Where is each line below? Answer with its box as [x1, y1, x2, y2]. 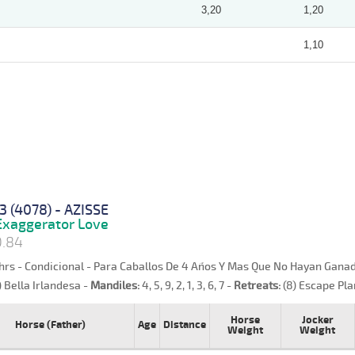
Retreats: [233, 278, 281, 292]
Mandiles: [90, 278, 139, 292]
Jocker [301, 313, 334, 326]
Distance [162, 318, 206, 331]
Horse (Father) [14, 318, 86, 331]
